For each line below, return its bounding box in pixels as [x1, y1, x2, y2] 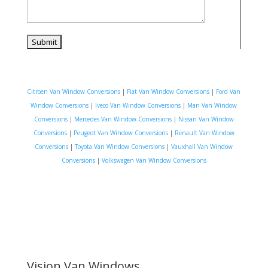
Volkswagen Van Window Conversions [101, 156, 206, 165]
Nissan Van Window [178, 114, 234, 123]
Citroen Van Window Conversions [27, 87, 121, 96]
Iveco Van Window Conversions [93, 100, 181, 109]
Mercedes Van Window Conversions [74, 114, 172, 123]
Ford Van [216, 87, 241, 96]
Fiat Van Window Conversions [127, 87, 210, 96]
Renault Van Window [174, 128, 234, 137]
